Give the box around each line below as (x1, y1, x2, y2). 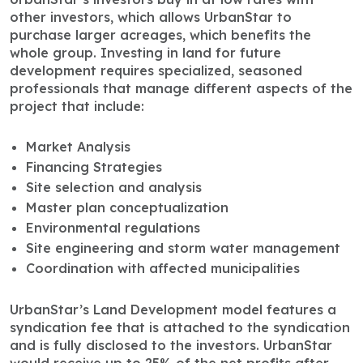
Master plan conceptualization (26, 199, 228, 216)
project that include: (10, 98, 144, 115)
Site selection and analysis (26, 179, 202, 196)
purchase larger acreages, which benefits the (10, 27, 311, 44)
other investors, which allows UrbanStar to (10, 9, 292, 26)
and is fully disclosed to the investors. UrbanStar (10, 337, 332, 354)
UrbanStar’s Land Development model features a (10, 301, 336, 318)
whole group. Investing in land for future (10, 45, 281, 62)
